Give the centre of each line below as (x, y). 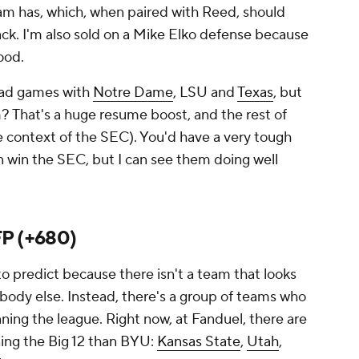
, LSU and (205, 93)
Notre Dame (133, 93)
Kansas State (199, 342)
